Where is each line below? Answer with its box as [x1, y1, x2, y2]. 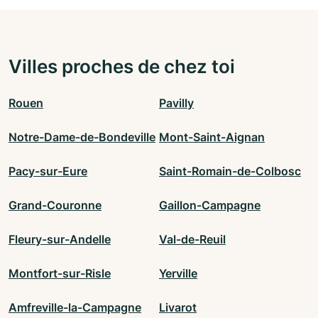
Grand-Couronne [9, 198, 102, 213]
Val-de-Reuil [159, 232, 226, 247]
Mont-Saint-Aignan [159, 130, 265, 145]
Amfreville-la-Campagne [9, 300, 141, 315]
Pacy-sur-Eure [9, 164, 87, 179]
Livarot [159, 300, 197, 315]
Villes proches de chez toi [9, 55, 235, 78]
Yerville [159, 266, 197, 281]
